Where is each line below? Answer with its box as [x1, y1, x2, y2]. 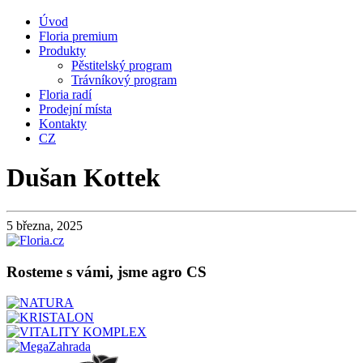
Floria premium [39, 29, 117, 43]
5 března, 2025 [6, 218, 83, 233]
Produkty [39, 44, 86, 58]
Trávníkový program [71, 73, 177, 87]
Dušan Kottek [6, 163, 160, 193]
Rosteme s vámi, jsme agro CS [6, 263, 207, 280]
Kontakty [39, 117, 87, 130]
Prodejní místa [39, 102, 112, 116]
